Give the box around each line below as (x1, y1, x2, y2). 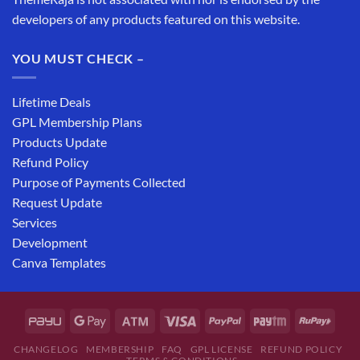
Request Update (12, 194, 102, 211)
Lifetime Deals (12, 94, 91, 110)
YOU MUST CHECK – (12, 50, 145, 66)
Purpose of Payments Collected (12, 174, 186, 190)
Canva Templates (12, 255, 106, 271)
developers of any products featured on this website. (12, 10, 300, 27)
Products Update (12, 134, 107, 150)
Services (12, 215, 57, 231)
